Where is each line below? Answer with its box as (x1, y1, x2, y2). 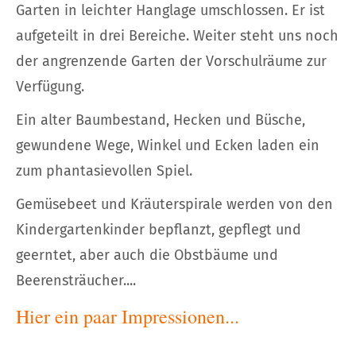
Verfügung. (16, 78, 84, 96)
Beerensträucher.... (16, 272, 136, 290)
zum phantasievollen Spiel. (16, 162, 192, 180)
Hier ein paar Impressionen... (16, 304, 239, 330)
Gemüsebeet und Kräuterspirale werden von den (16, 195, 333, 214)
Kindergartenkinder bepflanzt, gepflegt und (16, 221, 301, 239)
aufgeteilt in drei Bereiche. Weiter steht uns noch (16, 27, 339, 45)
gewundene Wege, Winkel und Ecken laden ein (16, 137, 319, 155)
